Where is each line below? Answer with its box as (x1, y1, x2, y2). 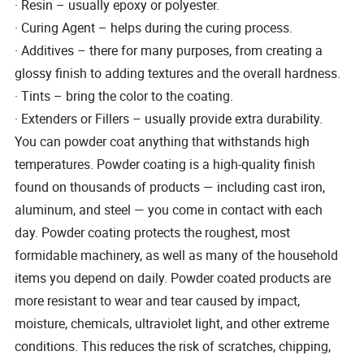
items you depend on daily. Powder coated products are (15, 269, 331, 288)
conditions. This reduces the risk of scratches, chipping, (15, 337, 331, 356)
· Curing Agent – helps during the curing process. (15, 19, 293, 37)
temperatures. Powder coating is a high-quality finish (15, 155, 316, 174)
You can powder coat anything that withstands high (15, 132, 310, 151)
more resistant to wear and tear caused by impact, (15, 292, 301, 310)
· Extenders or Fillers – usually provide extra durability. (15, 110, 323, 128)
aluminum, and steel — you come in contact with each (15, 201, 323, 219)
